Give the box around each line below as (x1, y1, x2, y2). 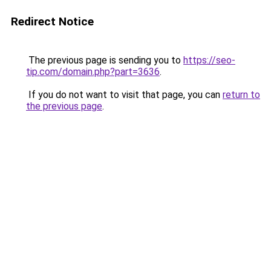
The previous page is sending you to (26, 54, 183, 66)
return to (223, 89, 260, 100)
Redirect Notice (11, 15, 94, 28)
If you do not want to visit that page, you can (26, 89, 223, 100)
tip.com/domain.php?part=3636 (26, 66, 160, 77)
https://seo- (183, 54, 235, 66)
